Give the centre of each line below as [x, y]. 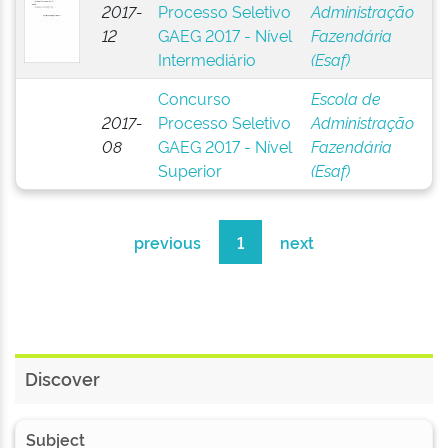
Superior [189, 170]
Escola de [345, 98]
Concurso [194, 98]
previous [167, 242]
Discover [62, 378]
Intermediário [206, 59]
